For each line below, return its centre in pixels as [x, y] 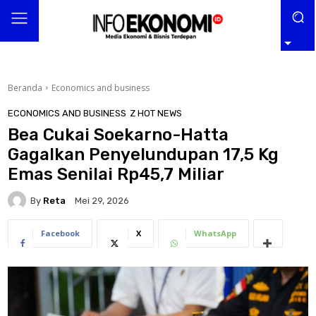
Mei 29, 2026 [102, 201]
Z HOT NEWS [156, 114]
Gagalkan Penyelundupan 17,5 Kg [143, 155]
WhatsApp [215, 233]
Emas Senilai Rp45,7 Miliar [116, 175]
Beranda [25, 87]
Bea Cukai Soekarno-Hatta [118, 135]
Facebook [60, 233]
